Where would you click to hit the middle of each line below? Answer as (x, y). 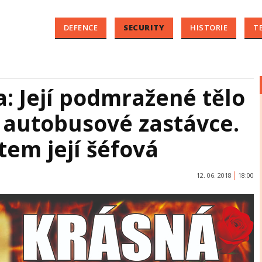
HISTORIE (209, 27)
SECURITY (144, 27)
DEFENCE (80, 27)
